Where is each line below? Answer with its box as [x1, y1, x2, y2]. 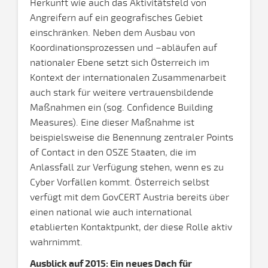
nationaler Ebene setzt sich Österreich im [30, 57, 209, 69]
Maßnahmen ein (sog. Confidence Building [30, 102, 213, 114]
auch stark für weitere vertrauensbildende [30, 87, 214, 99]
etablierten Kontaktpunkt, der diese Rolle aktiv [30, 221, 232, 233]
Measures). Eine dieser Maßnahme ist [30, 117, 194, 129]
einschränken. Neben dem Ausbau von [30, 27, 195, 39]
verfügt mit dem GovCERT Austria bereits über [30, 191, 229, 203]
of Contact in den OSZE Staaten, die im [30, 147, 196, 159]
